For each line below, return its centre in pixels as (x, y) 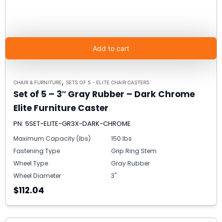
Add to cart (111, 48)
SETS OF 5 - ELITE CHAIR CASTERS (108, 82)
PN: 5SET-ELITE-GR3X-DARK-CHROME (72, 123)
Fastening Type (37, 151)
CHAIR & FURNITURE (37, 82)
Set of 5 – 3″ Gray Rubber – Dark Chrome (104, 94)
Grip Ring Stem (134, 151)
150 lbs (121, 138)
